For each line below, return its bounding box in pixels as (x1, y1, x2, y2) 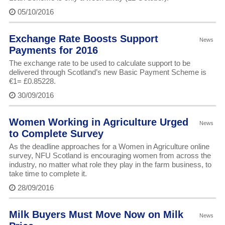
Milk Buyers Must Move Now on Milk (9, 209, 183, 220)
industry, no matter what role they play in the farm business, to (9, 160, 211, 169)
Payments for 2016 (9, 45, 98, 56)
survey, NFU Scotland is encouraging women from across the (9, 151, 211, 160)
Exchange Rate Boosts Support (9, 33, 158, 45)
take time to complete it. (9, 169, 87, 178)
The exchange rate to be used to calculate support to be (9, 59, 190, 68)
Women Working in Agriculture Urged (9, 117, 188, 128)
